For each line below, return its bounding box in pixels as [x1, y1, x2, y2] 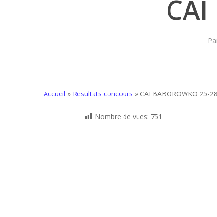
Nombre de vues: [95, 112, 149, 121]
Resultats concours [73, 89, 133, 98]
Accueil [44, 89, 65, 98]
